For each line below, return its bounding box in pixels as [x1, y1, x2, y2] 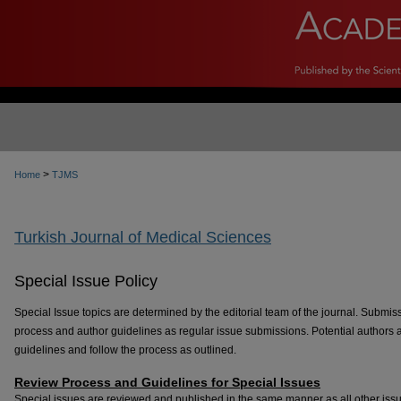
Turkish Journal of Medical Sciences [14, 227, 271, 246]
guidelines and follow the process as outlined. [14, 344, 236, 357]
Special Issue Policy [14, 272, 158, 291]
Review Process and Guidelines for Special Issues [14, 375, 320, 390]
